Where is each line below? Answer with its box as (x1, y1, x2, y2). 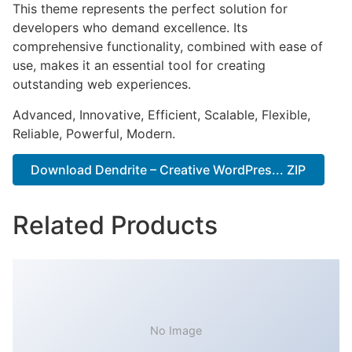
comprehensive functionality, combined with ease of (13, 38, 323, 55)
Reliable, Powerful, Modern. (13, 125, 175, 141)
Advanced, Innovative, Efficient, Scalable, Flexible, (13, 106, 310, 123)
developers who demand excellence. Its (13, 20, 247, 36)
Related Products (13, 210, 218, 241)
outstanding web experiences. (13, 76, 191, 93)
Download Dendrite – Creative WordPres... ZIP (31, 161, 306, 178)
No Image (150, 323, 202, 337)
